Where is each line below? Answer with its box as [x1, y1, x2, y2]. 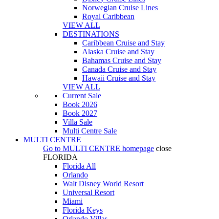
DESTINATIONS [63, 30, 119, 38]
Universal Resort [63, 188, 114, 197]
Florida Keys [63, 206, 103, 214]
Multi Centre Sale [63, 127, 117, 135]
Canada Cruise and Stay [82, 65, 156, 73]
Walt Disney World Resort [63, 179, 144, 188]
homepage [122, 144, 154, 153]
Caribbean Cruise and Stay [82, 39, 165, 47]
